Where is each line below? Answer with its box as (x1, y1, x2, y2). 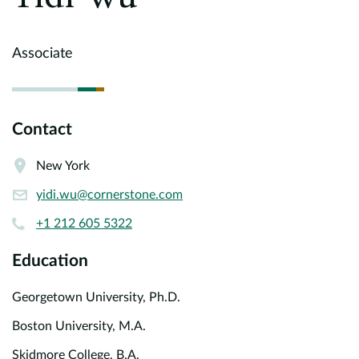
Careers (157, 45, 202, 58)
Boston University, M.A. (12, 320, 146, 333)
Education (12, 252, 88, 269)
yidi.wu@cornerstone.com (36, 188, 183, 201)
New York (36, 159, 90, 172)
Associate (12, 46, 73, 61)
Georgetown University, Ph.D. (12, 291, 180, 304)
